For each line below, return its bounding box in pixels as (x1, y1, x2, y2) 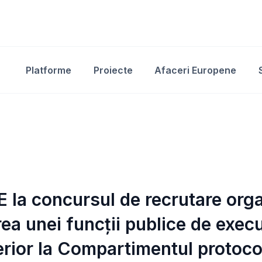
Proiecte (93, 64, 133, 76)
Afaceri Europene (154, 64, 237, 76)
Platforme (26, 64, 72, 76)
